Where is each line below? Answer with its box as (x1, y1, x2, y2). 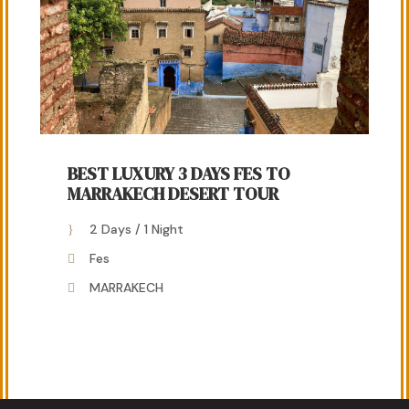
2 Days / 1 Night (89, 220, 184, 237)
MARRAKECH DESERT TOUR (68, 181, 278, 205)
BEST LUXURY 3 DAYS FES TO (68, 161, 289, 185)
